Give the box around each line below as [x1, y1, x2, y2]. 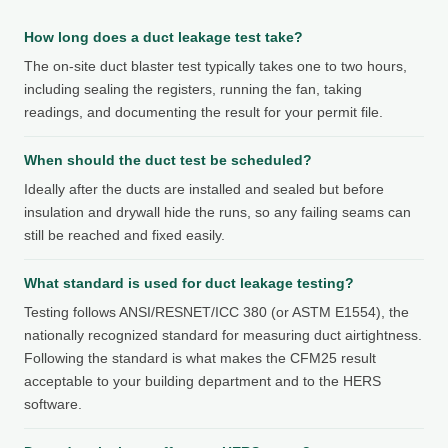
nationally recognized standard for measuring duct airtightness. [24, 326, 422, 343]
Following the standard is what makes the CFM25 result [24, 349, 376, 366]
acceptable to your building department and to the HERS [24, 372, 381, 389]
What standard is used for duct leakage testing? [24, 274, 354, 291]
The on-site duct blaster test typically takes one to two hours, [24, 57, 407, 74]
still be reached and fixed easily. [24, 226, 225, 243]
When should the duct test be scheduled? [24, 151, 312, 168]
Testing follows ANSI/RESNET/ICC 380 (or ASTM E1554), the [24, 303, 409, 320]
